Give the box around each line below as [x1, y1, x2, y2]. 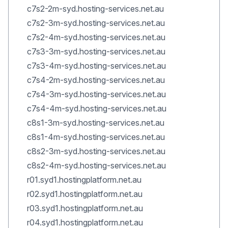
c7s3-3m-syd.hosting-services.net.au [27, 46, 165, 56]
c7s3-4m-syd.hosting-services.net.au [27, 61, 166, 71]
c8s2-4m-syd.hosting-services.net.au [27, 160, 166, 170]
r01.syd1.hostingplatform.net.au [27, 175, 141, 185]
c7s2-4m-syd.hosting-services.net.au [27, 32, 165, 42]
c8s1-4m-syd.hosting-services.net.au [27, 132, 165, 142]
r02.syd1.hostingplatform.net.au [27, 189, 142, 199]
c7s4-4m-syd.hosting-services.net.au [27, 103, 166, 113]
